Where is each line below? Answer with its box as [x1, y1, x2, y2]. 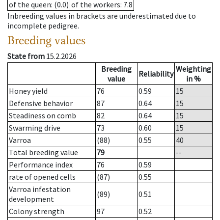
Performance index [9, 160, 73, 170]
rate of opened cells [9, 172, 76, 182]
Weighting [176, 64, 211, 74]
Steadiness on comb [9, 110, 76, 121]
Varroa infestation [9, 184, 71, 194]
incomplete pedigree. [7, 21, 79, 31]
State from [7, 51, 45, 61]
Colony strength [9, 206, 64, 217]
